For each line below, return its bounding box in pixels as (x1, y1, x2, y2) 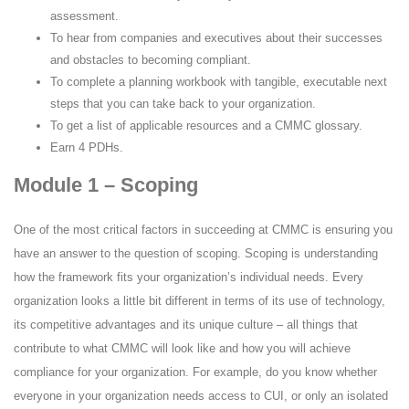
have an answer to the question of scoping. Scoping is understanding (14, 246, 378, 260)
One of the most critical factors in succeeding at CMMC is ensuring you (14, 222, 393, 236)
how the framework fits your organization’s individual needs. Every (14, 269, 363, 284)
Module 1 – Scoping (14, 173, 198, 196)
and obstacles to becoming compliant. (50, 52, 251, 67)
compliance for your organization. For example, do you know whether (14, 364, 377, 379)
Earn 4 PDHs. (50, 140, 123, 154)
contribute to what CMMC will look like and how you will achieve (14, 341, 351, 355)
